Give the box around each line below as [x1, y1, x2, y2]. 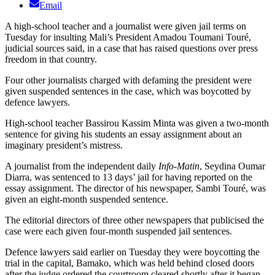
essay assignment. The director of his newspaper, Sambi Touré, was [5, 183, 266, 194]
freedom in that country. [5, 54, 97, 65]
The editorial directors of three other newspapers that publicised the [5, 215, 264, 226]
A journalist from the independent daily [5, 161, 158, 172]
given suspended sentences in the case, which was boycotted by [5, 86, 251, 97]
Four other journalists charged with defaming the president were [5, 75, 252, 86]
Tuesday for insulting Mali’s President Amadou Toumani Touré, [5, 32, 251, 43]
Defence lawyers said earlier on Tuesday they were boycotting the [5, 247, 260, 258]
